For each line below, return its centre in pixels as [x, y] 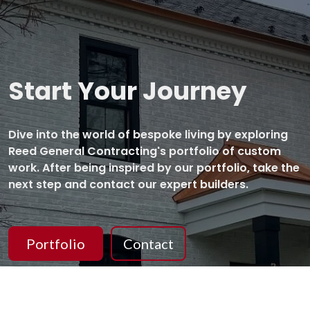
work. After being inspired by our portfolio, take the [154, 168]
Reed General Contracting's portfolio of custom [145, 152]
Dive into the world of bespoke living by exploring [148, 135]
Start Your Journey [128, 91]
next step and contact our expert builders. [128, 185]
